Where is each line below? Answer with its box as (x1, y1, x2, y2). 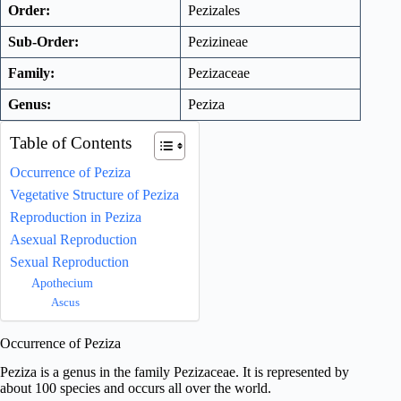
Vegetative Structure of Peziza (10, 186, 179, 202)
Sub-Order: (8, 33, 79, 49)
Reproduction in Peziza (10, 209, 141, 225)
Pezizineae (188, 33, 248, 49)
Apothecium (31, 275, 93, 290)
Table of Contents (10, 132, 132, 152)
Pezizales (188, 2, 240, 18)
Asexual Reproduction (10, 231, 137, 247)
